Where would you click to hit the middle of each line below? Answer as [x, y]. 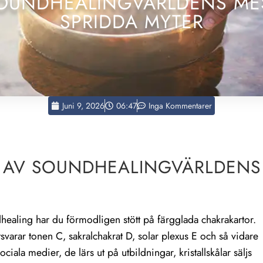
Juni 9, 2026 [83, 106]
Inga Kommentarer [180, 106]
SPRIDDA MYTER [131, 22]
